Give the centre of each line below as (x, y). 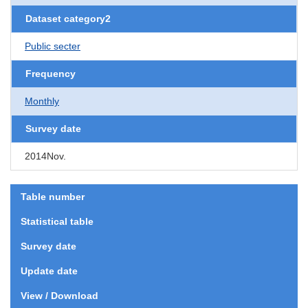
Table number (53, 196)
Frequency (51, 73)
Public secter (53, 46)
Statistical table (57, 221)
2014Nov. (45, 156)
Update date (49, 271)
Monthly (42, 101)
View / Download (59, 295)
